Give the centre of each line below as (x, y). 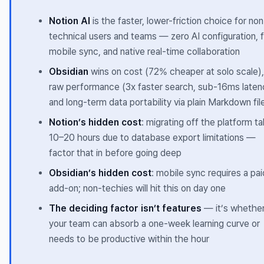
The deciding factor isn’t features (125, 209)
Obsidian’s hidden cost (100, 173)
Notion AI (70, 21)
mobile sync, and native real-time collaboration (144, 52)
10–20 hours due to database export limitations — (152, 138)
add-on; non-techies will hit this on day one (137, 189)
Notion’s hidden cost (95, 123)
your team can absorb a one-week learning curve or (154, 224)
